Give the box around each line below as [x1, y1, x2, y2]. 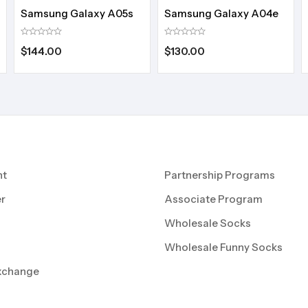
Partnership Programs [164, 168, 275, 181]
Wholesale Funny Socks [164, 240, 283, 254]
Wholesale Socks [164, 216, 251, 230]
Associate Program [164, 192, 263, 206]
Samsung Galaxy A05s [21, 6, 133, 20]
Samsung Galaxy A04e [164, 6, 278, 20]
